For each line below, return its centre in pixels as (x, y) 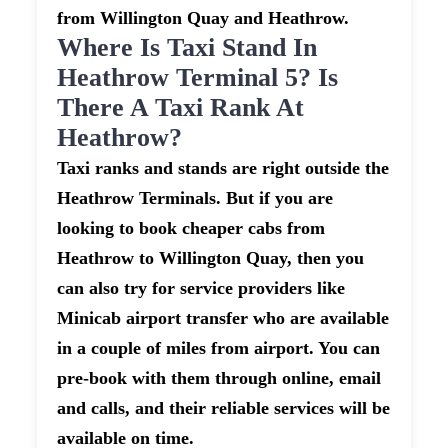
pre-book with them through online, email (219, 378)
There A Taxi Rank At (181, 108)
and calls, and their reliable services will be (224, 408)
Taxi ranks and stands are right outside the (223, 168)
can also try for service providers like (201, 288)
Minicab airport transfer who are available (223, 318)
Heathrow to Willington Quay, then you (211, 258)
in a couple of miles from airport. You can (219, 348)
